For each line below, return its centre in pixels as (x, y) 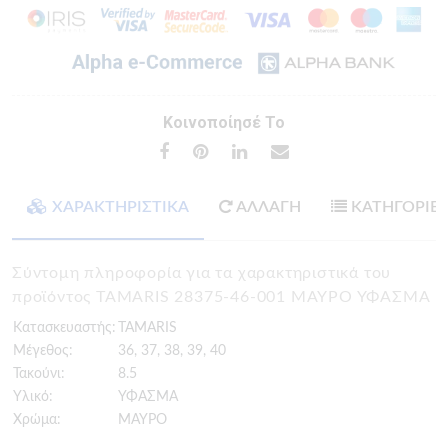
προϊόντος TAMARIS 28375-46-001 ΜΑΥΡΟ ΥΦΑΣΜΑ (221, 297)
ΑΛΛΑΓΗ (267, 207)
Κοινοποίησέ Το (224, 122)
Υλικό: (33, 397)
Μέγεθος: (43, 351)
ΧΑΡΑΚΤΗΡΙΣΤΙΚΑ (118, 207)
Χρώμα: (37, 420)
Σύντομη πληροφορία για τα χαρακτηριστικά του (202, 273)
